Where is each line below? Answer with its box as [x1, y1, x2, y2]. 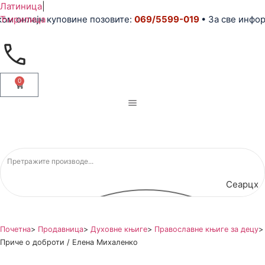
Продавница [38, 225, 83, 234]
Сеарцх [226, 179, 258, 190]
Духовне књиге [91, 225, 147, 234]
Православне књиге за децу [154, 225, 258, 234]
